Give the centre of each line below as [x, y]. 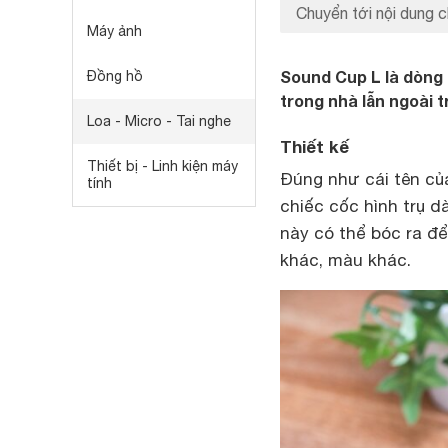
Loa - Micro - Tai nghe [159, 121]
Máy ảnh [114, 31]
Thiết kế [314, 146]
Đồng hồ [115, 76]
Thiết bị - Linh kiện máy [162, 166]
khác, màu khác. [345, 260]
